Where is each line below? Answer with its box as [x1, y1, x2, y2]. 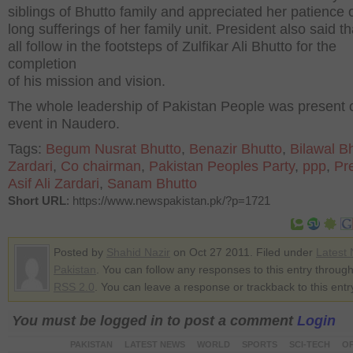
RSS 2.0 [54, 281, 95, 293]
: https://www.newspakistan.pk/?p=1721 [66, 194, 270, 207]
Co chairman [61, 158, 141, 174]
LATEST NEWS [124, 340, 185, 349]
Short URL [8, 194, 66, 207]
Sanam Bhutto [107, 176, 197, 191]
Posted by [54, 246, 106, 258]
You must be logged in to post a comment [12, 313, 297, 329]
